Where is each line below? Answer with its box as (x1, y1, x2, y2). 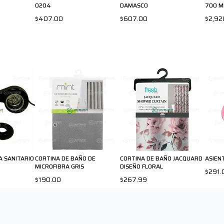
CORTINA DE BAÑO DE (35, 153, 95, 163)
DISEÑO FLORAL (120, 161, 163, 171)
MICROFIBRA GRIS (35, 161, 84, 171)
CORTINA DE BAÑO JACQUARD (120, 153, 202, 163)
